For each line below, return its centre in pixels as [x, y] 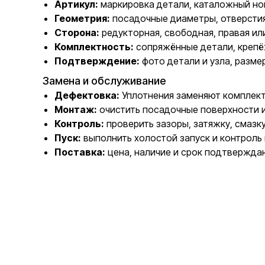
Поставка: [80, 152]
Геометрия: [82, 18]
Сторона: [77, 33]
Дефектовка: [87, 95]
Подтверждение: [97, 61]
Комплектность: [94, 47]
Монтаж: [76, 109]
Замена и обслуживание [104, 81]
